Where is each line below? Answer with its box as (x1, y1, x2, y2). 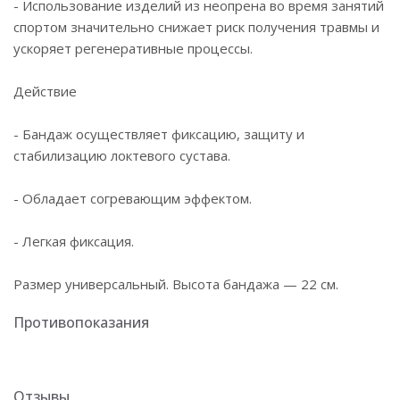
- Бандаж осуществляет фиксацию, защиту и (13, 125, 304, 143)
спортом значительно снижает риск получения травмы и (13, 18, 379, 36)
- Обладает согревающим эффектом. (13, 189, 252, 207)
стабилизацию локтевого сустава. (13, 146, 230, 164)
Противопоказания (13, 312, 149, 332)
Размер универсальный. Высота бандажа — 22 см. (13, 275, 338, 293)
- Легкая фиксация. (13, 232, 134, 250)
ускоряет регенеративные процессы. (13, 39, 253, 57)
